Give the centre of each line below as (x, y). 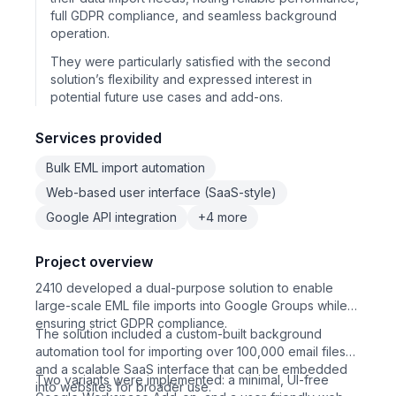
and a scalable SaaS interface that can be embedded (191, 369)
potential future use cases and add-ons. (167, 97)
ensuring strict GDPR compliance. (131, 323)
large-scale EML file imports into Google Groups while (191, 305)
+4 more (223, 217)
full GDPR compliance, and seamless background (194, 15)
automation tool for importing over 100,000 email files (190, 351)
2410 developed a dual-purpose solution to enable (184, 288)
